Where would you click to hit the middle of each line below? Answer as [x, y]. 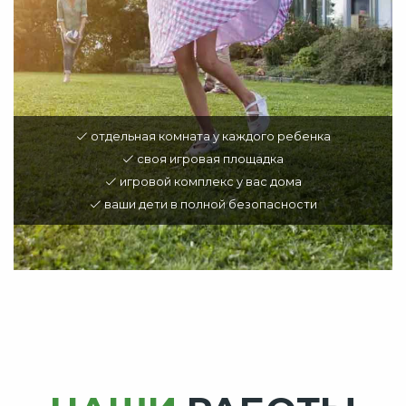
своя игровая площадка [209, 159]
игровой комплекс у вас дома [209, 182]
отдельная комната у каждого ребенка [209, 137]
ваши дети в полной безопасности [209, 205]
